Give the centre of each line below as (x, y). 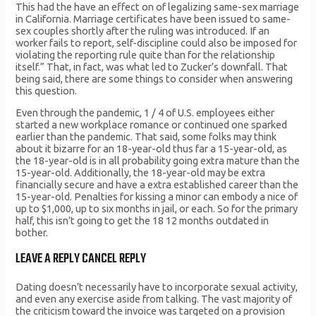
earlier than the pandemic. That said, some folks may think (146, 137)
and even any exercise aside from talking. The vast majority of (154, 299)
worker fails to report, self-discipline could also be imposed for (157, 42)
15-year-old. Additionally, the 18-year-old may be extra (141, 173)
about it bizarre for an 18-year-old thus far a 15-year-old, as (152, 149)
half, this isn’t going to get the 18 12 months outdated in (142, 221)
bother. (32, 233)
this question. (47, 90)
